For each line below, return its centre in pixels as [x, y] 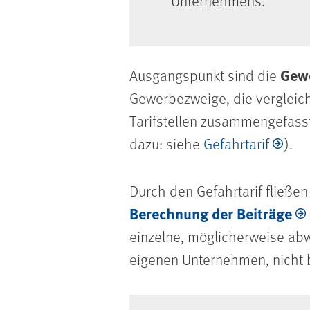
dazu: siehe [166, 144]
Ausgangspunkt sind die [205, 75]
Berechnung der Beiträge [211, 213]
